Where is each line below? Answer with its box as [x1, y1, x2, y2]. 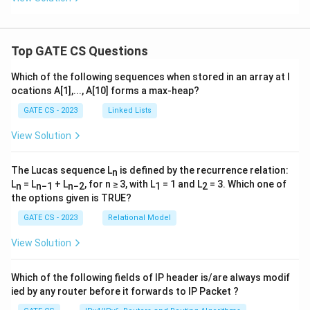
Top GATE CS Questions [11, 43, 148, 58]
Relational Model [108, 212, 171, 222]
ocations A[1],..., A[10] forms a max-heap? [11, 84, 199, 96]
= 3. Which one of [208, 178, 286, 190]
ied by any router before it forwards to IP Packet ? [11, 285, 239, 297]
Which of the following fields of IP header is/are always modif [11, 271, 290, 283]
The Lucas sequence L [11, 164, 112, 176]
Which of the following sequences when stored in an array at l [11, 71, 290, 82]
